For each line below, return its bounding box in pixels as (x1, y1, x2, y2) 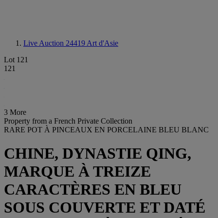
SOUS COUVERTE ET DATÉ (4, 199, 205, 217)
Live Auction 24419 (23, 39, 87, 47)
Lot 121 (4, 55, 28, 64)
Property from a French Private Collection (4, 117, 132, 125)
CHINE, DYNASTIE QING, (4, 145, 191, 163)
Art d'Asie (87, 39, 118, 47)
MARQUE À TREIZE (4, 163, 151, 181)
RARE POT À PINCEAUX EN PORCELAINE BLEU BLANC (4, 126, 209, 134)
